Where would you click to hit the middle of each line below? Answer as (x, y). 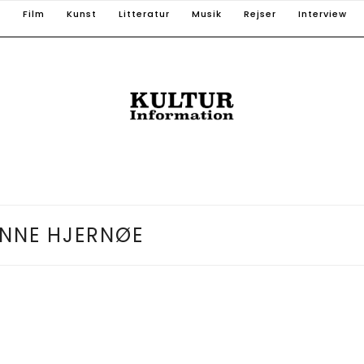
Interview (323, 14)
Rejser (260, 14)
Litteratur (144, 14)
